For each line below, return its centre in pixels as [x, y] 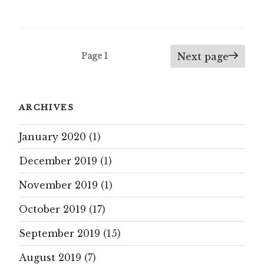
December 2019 [58, 161]
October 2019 [52, 209]
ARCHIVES [47, 107]
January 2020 [52, 137]
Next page [203, 57]
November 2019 [58, 185]
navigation [50, 70]
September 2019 [60, 234]
